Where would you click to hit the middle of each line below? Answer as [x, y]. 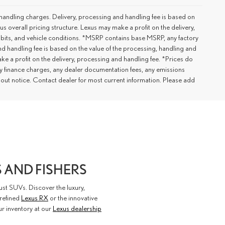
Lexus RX [35, 197]
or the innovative [73, 197]
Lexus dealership [77, 208]
